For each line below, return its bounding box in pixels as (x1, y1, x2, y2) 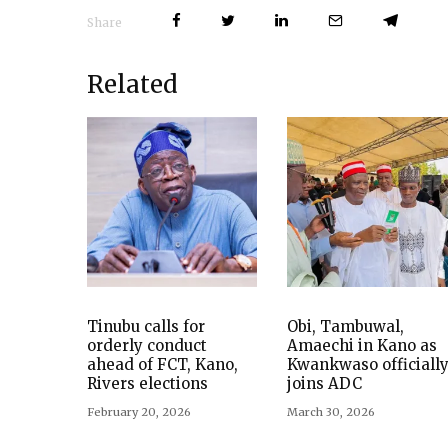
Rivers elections (87, 374, 208, 393)
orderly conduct (87, 336, 207, 355)
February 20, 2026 (87, 405, 191, 419)
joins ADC (287, 374, 362, 393)
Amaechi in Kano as (287, 336, 437, 355)
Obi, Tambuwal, (287, 317, 404, 336)
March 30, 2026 (287, 405, 375, 419)
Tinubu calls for (87, 317, 205, 336)
